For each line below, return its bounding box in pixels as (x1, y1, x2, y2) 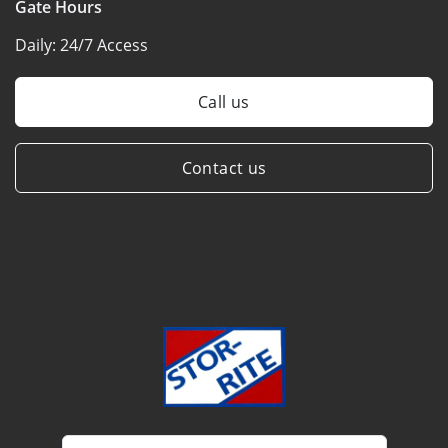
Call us (198, 90, 250, 113)
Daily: (15, 33, 60, 56)
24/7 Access (60, 33, 148, 56)
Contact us (181, 156, 267, 179)
